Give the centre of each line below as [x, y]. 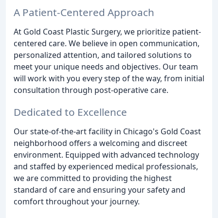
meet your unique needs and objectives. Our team [106, 66]
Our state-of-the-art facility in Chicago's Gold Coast [107, 131]
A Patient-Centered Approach [84, 12]
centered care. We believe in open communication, [107, 43]
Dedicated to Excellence [70, 112]
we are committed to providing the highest [93, 178]
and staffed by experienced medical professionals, [106, 166]
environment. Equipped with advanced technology [106, 154]
